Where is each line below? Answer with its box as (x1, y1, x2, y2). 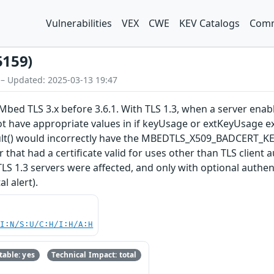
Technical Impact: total (51, 250, 137, 261)
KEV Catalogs (179, 17, 240, 30)
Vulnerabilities (46, 17, 112, 30)
